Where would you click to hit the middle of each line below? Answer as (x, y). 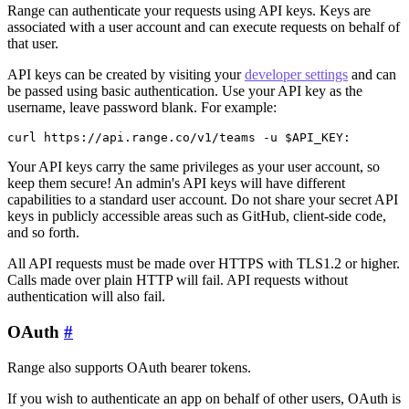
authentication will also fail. (86, 297)
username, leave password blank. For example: (142, 108)
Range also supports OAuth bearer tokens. (129, 367)
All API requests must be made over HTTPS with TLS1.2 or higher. (204, 264)
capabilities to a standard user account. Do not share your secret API (203, 200)
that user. (33, 44)
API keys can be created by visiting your (126, 75)
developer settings (296, 75)
